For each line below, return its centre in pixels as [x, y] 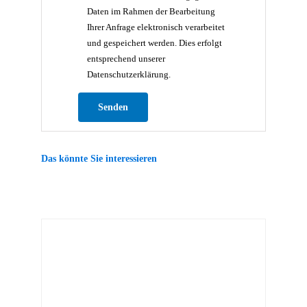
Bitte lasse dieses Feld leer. [205, 100]
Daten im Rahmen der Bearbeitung [151, 11]
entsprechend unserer [126, 58]
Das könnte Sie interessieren [99, 158]
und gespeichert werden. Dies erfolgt [155, 42]
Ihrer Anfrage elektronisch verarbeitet [156, 27]
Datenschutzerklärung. [129, 74]
